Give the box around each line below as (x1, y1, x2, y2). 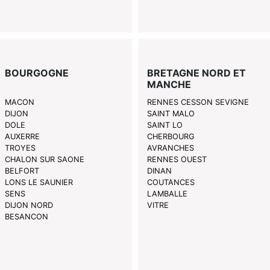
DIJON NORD (5, 201, 54, 210)
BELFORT (5, 166, 40, 176)
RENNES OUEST (146, 155, 207, 165)
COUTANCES (146, 178, 195, 187)
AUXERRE (5, 132, 40, 142)
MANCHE (146, 78, 191, 91)
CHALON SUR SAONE (5, 155, 85, 165)
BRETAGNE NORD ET (146, 67, 246, 80)
